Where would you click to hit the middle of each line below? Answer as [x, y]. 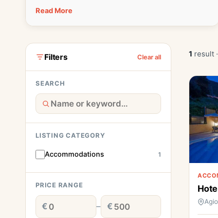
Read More [54, 11]
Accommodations [74, 154]
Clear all [149, 57]
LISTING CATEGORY [70, 135]
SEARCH [50, 83]
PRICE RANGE [59, 185]
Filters [56, 57]
